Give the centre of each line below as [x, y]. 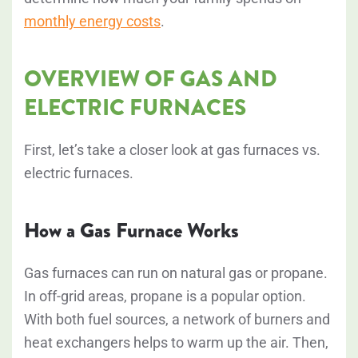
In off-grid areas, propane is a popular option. [165, 296]
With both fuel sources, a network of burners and [177, 320]
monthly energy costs [92, 22]
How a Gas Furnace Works [131, 231]
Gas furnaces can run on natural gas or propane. [176, 273]
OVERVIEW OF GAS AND [151, 79]
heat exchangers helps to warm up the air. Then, [176, 343]
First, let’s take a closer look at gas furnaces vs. [172, 150]
